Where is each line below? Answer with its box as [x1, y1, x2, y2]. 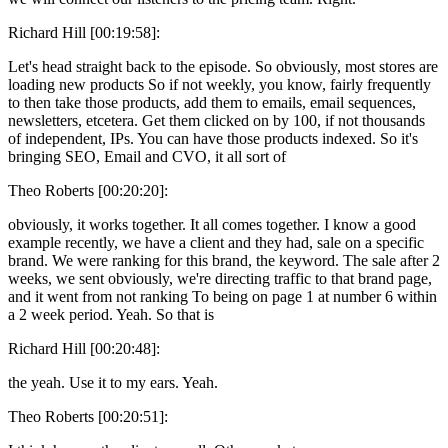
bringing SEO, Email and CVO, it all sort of [8, 147, 286, 165]
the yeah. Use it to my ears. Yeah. [8, 373, 218, 391]
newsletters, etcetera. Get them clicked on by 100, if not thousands [8, 111, 425, 129]
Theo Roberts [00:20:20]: [8, 181, 168, 199]
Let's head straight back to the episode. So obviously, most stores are [8, 57, 438, 75]
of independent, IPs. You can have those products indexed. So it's [8, 129, 418, 147]
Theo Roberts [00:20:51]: [8, 407, 168, 425]
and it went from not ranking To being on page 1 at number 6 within [8, 287, 437, 305]
